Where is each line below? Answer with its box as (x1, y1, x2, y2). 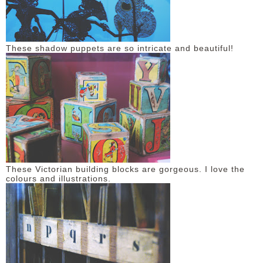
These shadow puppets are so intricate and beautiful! (6, 43, 234, 53)
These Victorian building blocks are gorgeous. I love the (6, 164, 245, 174)
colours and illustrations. (6, 174, 114, 183)
